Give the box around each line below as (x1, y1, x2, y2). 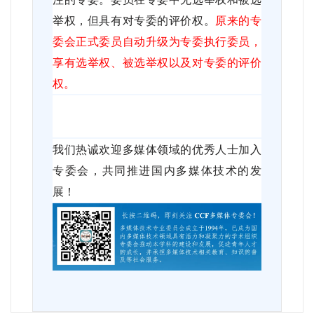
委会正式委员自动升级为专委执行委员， (53, 32, 261, 49)
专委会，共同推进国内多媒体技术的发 (53, 161, 261, 178)
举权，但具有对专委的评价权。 (53, 11, 216, 28)
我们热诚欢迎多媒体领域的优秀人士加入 (53, 140, 261, 157)
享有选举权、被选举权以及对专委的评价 (53, 53, 261, 70)
